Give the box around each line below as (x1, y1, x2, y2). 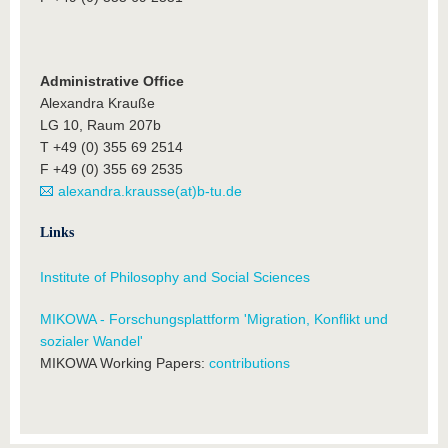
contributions (209, 355, 290, 371)
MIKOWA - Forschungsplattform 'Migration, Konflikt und (40, 311, 388, 327)
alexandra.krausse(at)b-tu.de (58, 183, 242, 199)
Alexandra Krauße (40, 95, 155, 111)
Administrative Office (40, 73, 184, 89)
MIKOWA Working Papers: (40, 355, 209, 371)
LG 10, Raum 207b (40, 117, 161, 133)
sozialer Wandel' (40, 333, 143, 349)
